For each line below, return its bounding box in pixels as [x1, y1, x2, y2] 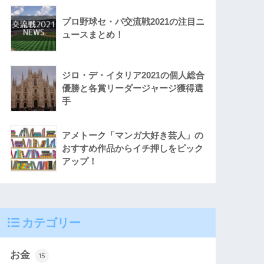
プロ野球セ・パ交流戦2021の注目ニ [62, 16, 205, 27]
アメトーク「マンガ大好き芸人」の [62, 130, 204, 141]
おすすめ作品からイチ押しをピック [62, 143, 204, 154]
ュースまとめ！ [62, 29, 124, 40]
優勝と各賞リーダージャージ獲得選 [62, 83, 204, 94]
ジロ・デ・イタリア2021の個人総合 [62, 70, 205, 81]
